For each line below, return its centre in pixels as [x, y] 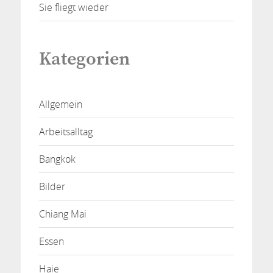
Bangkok [57, 159]
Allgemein [60, 105]
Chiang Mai [62, 214]
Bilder [52, 187]
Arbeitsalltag [66, 132]
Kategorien [84, 59]
